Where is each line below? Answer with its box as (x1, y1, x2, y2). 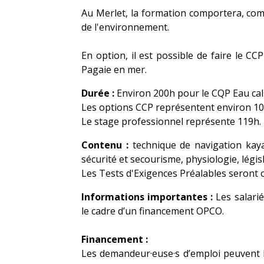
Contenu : (81, 138, 128, 151)
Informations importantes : (81, 190, 213, 203)
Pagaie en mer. (81, 63, 147, 76)
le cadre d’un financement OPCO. (81, 204, 224, 217)
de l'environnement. (81, 21, 169, 34)
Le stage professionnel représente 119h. (81, 115, 261, 128)
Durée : (81, 87, 114, 100)
